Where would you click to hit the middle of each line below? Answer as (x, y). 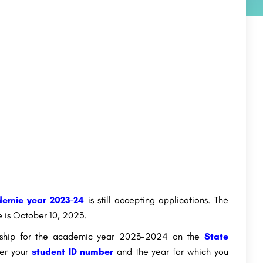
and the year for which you (171, 252)
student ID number (73, 252)
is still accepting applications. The (156, 200)
